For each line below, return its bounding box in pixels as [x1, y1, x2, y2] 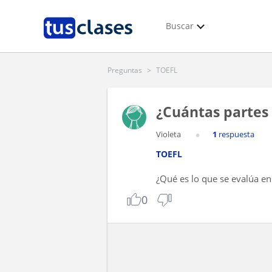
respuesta [217, 128, 254, 140]
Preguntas [107, 65, 142, 75]
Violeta [156, 128, 181, 140]
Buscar [166, 20, 194, 32]
